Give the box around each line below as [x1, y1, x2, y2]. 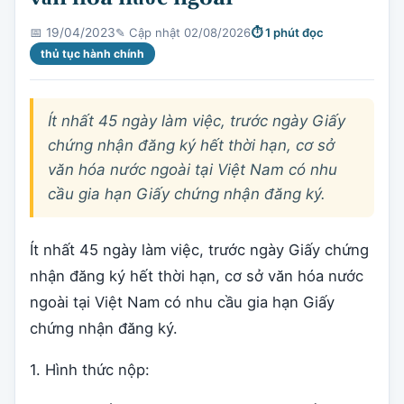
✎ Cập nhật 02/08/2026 [115, 24, 251, 40]
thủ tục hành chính [41, 47, 144, 60]
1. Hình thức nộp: [30, 360, 150, 379]
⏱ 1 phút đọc [251, 24, 324, 40]
